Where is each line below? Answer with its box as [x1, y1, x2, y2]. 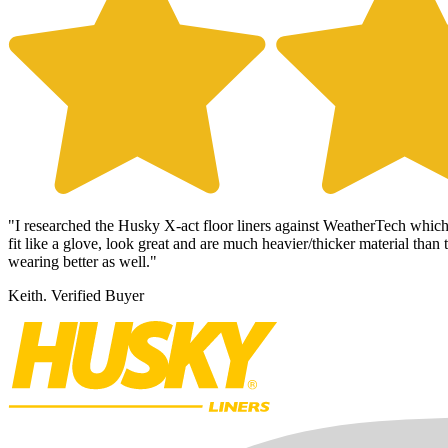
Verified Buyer [47, 286, 144, 304]
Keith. [8, 286, 47, 304]
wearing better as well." [8, 252, 157, 270]
